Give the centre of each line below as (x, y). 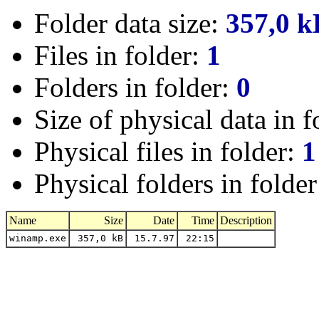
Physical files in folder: (168, 151)
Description (246, 220)
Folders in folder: (135, 87)
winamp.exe (38, 238)
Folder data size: (130, 23)
